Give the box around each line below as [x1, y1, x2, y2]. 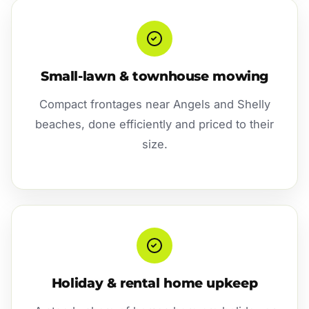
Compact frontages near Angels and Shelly [39, 97, 270, 111]
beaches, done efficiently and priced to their [35, 117, 274, 131]
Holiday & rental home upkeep [51, 275, 258, 292]
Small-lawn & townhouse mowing [40, 68, 269, 84]
